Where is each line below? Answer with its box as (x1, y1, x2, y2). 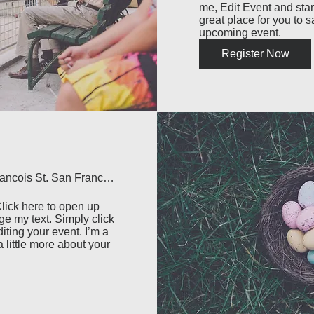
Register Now (221, 48, 289, 60)
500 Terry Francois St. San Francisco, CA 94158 (103, 172, 114, 184)
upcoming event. (199, 27, 281, 39)
